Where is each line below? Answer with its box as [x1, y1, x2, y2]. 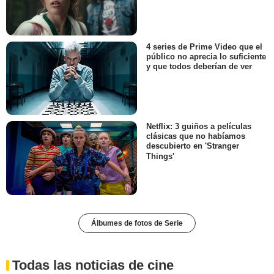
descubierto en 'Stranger [146, 141, 239, 151]
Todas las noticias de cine [12, 257, 174, 273]
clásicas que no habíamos [146, 131, 245, 141]
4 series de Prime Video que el [146, 42, 262, 51]
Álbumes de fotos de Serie [91, 218, 183, 228]
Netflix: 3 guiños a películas [146, 122, 251, 131]
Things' [146, 151, 174, 161]
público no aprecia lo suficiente [146, 52, 266, 62]
